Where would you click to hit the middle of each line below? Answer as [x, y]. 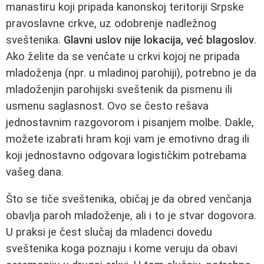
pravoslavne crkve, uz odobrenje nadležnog [111, 23]
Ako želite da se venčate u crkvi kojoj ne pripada [123, 56]
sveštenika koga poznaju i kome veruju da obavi [122, 249]
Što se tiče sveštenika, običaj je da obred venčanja [129, 199]
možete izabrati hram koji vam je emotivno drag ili [128, 139]
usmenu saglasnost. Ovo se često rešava [107, 106]
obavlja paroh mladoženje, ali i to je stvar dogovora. [131, 216]
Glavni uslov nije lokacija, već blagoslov [159, 40]
